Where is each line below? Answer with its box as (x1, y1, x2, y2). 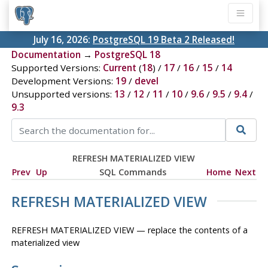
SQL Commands (99, 166, 166, 178)
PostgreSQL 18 (94, 48, 160, 61)
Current (102, 62, 136, 74)
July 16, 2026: (33, 33, 93, 46)
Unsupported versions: (11, 88, 114, 100)
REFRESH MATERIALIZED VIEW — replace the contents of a (11, 224, 248, 236)
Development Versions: (11, 75, 115, 87)
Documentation (11, 48, 81, 61)
